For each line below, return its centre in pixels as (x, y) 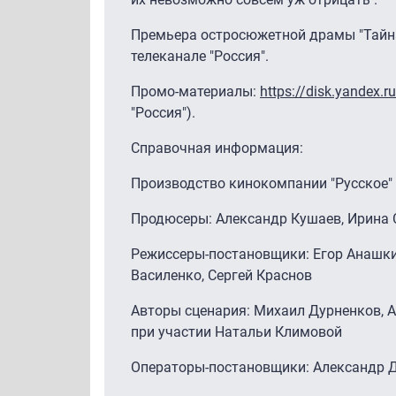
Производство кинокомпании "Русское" (262, 183)
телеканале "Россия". (200, 56)
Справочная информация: (217, 148)
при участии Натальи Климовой (236, 331)
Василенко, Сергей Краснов (223, 275)
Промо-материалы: (195, 91)
